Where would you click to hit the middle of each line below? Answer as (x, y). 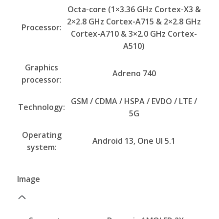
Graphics (42, 68)
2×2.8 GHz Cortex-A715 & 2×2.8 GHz (134, 22)
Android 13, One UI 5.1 (134, 141)
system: (42, 147)
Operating (42, 135)
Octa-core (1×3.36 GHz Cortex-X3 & (134, 10)
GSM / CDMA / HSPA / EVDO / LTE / (134, 101)
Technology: (42, 107)
